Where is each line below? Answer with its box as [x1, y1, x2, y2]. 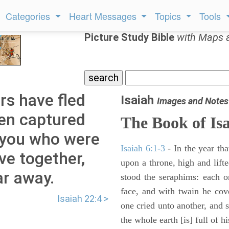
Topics [155, 9, 184, 22]
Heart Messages [68, 9, 139, 22]
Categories [6, 9, 53, 22]
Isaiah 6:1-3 [121, 143, 165, 153]
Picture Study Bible [84, 31, 177, 43]
